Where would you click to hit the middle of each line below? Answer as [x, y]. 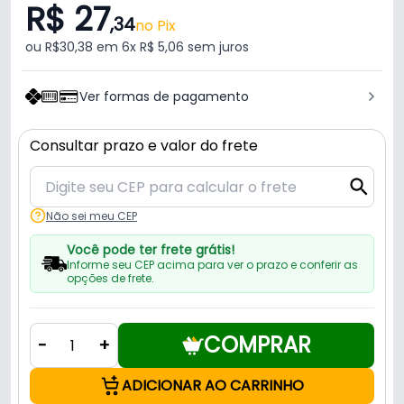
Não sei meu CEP [92, 216]
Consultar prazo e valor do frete [144, 146]
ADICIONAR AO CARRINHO [213, 386]
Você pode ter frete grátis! [150, 250]
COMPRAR [257, 345]
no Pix [156, 26]
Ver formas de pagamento [164, 97]
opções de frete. [110, 279]
